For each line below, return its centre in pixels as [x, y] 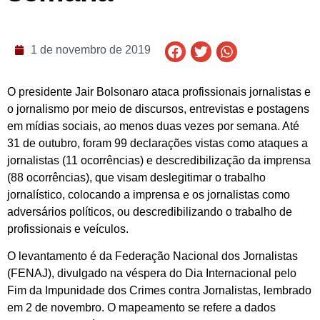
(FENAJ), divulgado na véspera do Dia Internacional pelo [152, 274]
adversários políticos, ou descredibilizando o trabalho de [150, 212]
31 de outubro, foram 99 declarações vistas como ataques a [157, 144]
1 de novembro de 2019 [90, 49]
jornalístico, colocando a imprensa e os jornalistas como [149, 195]
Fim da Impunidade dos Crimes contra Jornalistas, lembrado [159, 291]
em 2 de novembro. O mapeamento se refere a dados [141, 308]
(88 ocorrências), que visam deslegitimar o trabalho [136, 178]
